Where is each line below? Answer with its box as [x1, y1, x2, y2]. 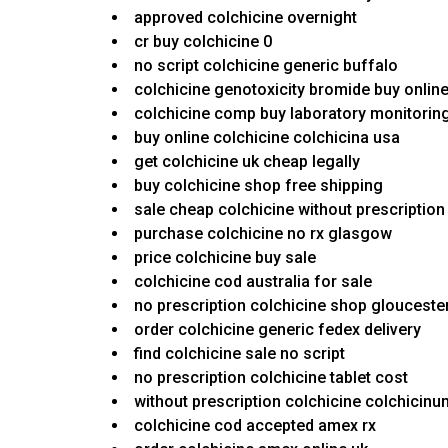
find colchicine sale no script [134, 344, 345, 364]
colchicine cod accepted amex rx [134, 416, 376, 436]
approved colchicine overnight [134, 8, 357, 28]
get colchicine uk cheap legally [134, 152, 360, 172]
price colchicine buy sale [134, 248, 316, 268]
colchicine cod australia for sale [134, 272, 372, 292]
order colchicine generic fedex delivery [134, 320, 421, 340]
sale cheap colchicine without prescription [134, 200, 445, 220]
